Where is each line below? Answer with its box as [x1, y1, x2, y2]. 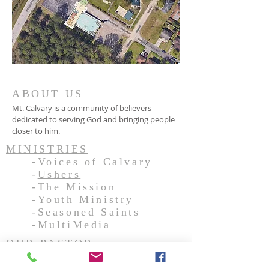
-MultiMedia [6, 219, 116, 231]
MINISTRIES [6, 143, 88, 155]
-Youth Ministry [6, 193, 134, 205]
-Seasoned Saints [6, 206, 141, 218]
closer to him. [12, 125, 62, 136]
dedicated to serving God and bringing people [12, 114, 175, 125]
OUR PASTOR [6, 237, 94, 249]
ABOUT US [12, 88, 83, 100]
